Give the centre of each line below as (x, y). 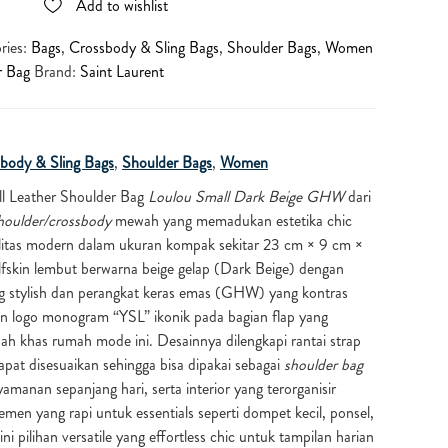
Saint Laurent (122, 71)
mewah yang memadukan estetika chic (231, 220)
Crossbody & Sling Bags (144, 47)
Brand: (57, 71)
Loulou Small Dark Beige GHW (246, 196)
